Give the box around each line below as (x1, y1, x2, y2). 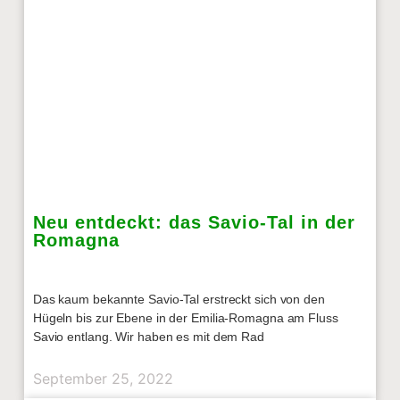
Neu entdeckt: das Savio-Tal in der (32, 212, 355, 232)
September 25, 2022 (32, 369, 173, 387)
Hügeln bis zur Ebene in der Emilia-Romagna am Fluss (32, 310, 338, 325)
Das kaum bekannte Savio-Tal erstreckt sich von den (32, 291, 325, 306)
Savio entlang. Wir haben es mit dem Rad (32, 329, 264, 344)
